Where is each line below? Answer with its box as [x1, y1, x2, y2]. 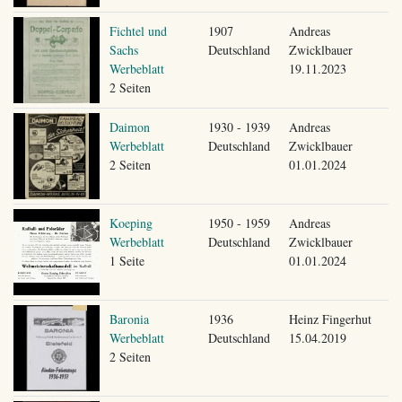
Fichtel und [109, 22, 167, 39]
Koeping [109, 214, 153, 232]
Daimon [109, 118, 150, 135]
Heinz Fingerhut [288, 310, 371, 328]
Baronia [109, 310, 149, 328]
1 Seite [109, 251, 144, 269]
